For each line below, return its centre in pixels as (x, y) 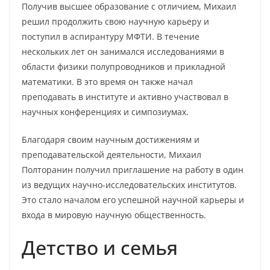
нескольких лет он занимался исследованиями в (123, 52)
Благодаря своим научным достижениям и (111, 140)
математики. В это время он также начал (107, 82)
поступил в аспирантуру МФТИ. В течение (111, 36)
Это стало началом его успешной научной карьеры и (133, 200)
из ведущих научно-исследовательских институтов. (129, 185)
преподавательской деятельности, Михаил (111, 155)
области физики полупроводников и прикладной (124, 67)
